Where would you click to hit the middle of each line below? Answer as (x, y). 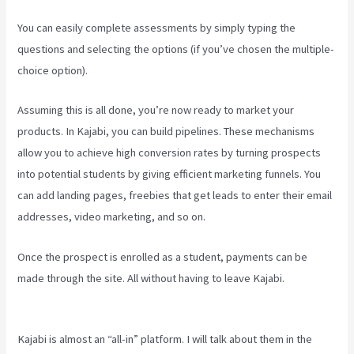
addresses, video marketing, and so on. (112, 217)
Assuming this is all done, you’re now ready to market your (156, 110)
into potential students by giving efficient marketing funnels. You (169, 174)
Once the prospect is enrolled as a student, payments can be (163, 256)
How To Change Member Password (101, 299)
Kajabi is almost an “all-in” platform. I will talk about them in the (165, 339)
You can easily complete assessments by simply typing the (157, 27)
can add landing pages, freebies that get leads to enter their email (175, 196)
